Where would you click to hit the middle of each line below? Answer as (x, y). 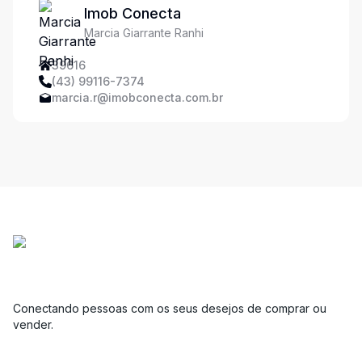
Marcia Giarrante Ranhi (144, 33)
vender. (33, 324)
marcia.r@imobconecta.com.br (137, 97)
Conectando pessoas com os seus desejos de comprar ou (170, 308)
